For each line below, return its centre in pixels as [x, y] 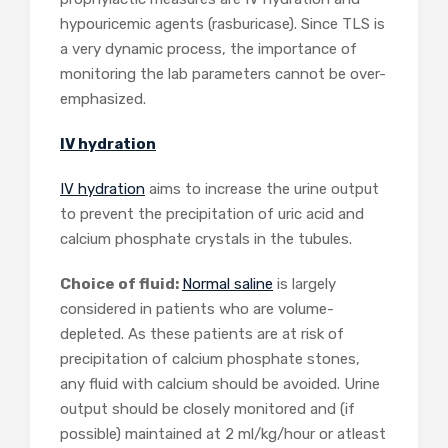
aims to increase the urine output [262, 189]
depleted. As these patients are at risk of [202, 334]
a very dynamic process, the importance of [208, 49]
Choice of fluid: [121, 284]
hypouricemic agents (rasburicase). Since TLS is [222, 24]
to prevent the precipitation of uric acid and [212, 214]
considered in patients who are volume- [197, 309]
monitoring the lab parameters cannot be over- [223, 74]
